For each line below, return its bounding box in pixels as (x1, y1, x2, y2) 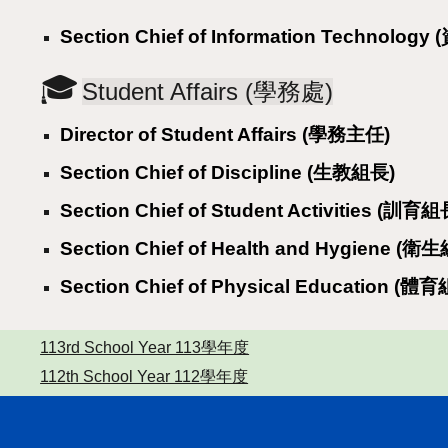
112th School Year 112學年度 (40, 368, 249, 385)
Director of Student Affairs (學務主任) (60, 123, 391, 145)
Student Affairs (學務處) (82, 77, 334, 105)
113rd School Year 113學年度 (40, 339, 250, 356)
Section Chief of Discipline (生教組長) (60, 161, 396, 183)
